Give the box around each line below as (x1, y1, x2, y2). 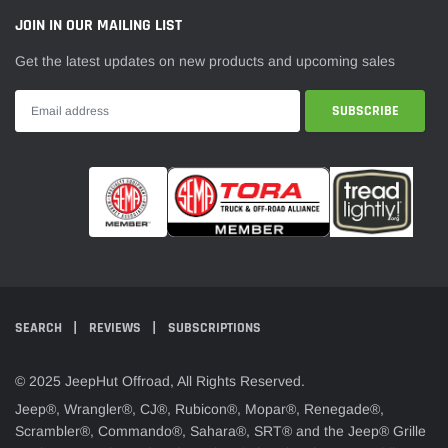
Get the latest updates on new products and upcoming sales (15, 53, 395, 70)
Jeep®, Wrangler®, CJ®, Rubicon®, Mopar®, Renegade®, (15, 400, 384, 417)
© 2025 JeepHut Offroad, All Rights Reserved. (15, 372, 305, 389)
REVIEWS (89, 319, 144, 338)
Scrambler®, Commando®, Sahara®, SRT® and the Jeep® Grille (15, 422, 426, 439)
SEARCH (15, 319, 65, 338)
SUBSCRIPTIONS (168, 319, 261, 338)
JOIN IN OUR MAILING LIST (15, 15, 182, 37)
